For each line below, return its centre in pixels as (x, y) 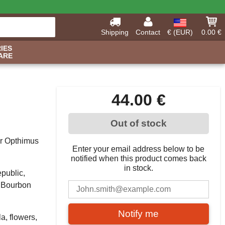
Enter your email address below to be (138, 149)
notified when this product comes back (138, 158)
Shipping (115, 32)
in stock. (138, 168)
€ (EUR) (180, 32)
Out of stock (138, 123)
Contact (148, 32)
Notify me (138, 214)
